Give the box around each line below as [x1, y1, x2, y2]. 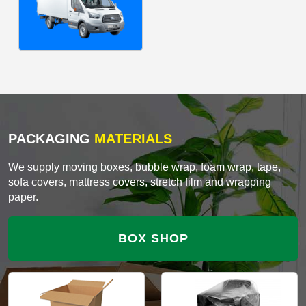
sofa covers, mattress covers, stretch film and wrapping [8, 176, 271, 188]
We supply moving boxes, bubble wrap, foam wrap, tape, [8, 161, 281, 173]
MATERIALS [90, 130, 172, 146]
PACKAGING [8, 130, 90, 146]
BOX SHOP [117, 231, 189, 245]
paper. [8, 191, 38, 203]
